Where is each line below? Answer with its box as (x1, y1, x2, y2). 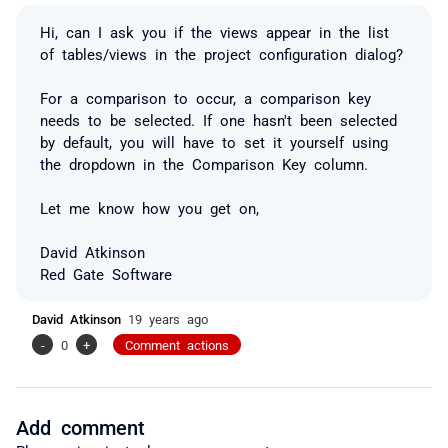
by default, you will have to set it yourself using (40, 133, 388, 149)
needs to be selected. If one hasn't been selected (40, 111, 397, 127)
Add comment (16, 415, 145, 436)
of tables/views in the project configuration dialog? (40, 45, 403, 61)
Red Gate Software (40, 265, 172, 281)
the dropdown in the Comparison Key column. (40, 155, 368, 171)
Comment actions (125, 337, 229, 351)
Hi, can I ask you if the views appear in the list (40, 23, 389, 39)
